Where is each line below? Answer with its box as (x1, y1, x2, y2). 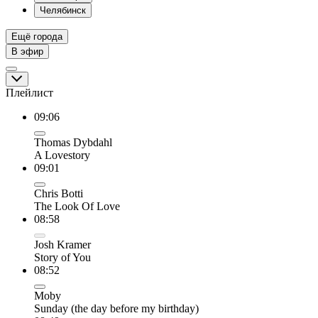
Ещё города (11, 31, 62, 42)
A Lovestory (34, 149, 90, 161)
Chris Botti (34, 187, 83, 199)
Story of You (34, 251, 91, 263)
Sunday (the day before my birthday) (34, 302, 199, 314)
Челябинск (40, 5, 86, 16)
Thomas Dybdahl (34, 136, 112, 148)
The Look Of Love (34, 200, 120, 212)
